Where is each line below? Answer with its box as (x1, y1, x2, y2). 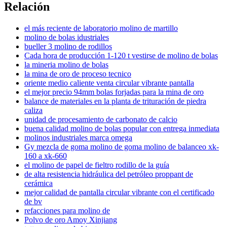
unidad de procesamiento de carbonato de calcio (24, 115, 177, 124)
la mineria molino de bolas (24, 60, 108, 69)
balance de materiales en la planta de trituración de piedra (24, 97, 206, 106)
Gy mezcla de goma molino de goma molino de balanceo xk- (24, 142, 219, 152)
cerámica (24, 179, 53, 188)
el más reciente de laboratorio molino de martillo (24, 24, 178, 33)
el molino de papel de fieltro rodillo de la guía (24, 161, 169, 170)
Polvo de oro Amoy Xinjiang (24, 215, 117, 224)
